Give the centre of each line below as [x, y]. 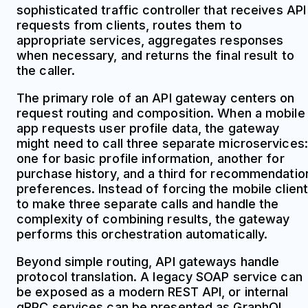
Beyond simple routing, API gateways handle [148, 261]
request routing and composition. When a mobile [161, 113]
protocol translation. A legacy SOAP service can [159, 276]
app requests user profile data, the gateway [148, 128]
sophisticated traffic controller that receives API [162, 10]
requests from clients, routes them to [129, 25]
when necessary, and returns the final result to [155, 55]
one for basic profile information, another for [151, 158]
